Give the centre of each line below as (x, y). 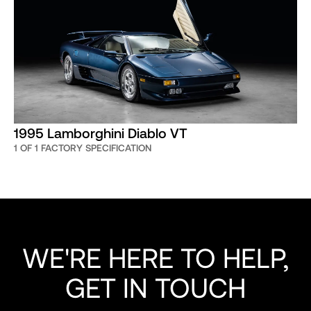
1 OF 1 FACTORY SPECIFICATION (82, 147)
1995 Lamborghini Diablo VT (100, 132)
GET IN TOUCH (155, 287)
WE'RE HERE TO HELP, (155, 257)
